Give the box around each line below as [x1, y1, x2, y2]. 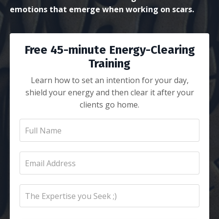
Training [88, 57, 131, 70]
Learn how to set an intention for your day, [30, 75, 189, 86]
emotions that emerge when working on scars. [10, 4, 194, 15]
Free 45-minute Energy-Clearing [24, 43, 195, 57]
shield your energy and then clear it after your [25, 87, 194, 98]
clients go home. [80, 99, 139, 110]
